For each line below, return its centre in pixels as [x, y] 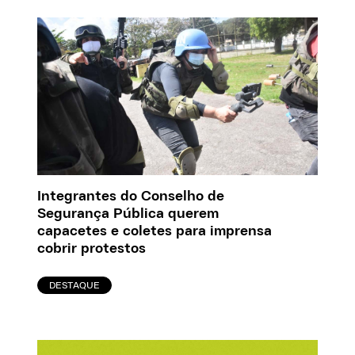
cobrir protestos [92, 248]
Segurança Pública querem [128, 214]
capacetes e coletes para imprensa [155, 231]
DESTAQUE [75, 285]
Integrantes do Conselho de [131, 196]
